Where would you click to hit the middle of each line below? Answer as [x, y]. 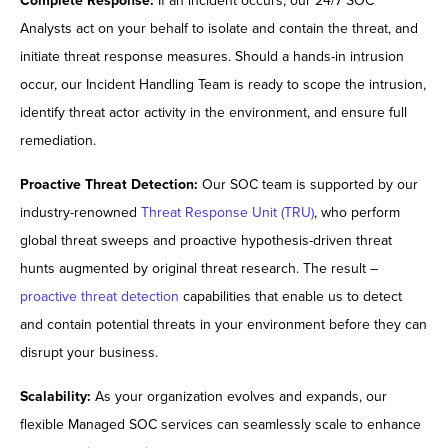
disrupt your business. [89, 353]
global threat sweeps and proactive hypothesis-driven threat [206, 241]
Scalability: [57, 397]
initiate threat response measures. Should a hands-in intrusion [212, 57]
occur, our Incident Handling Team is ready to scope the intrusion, [223, 85]
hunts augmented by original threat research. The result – [199, 269]
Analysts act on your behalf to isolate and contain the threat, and [219, 29]
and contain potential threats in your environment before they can [223, 325]
